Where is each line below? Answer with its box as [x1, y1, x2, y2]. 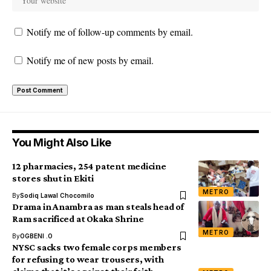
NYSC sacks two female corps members [12, 242, 181, 253]
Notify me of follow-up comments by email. [27, 25, 193, 39]
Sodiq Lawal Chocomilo [20, 192, 94, 200]
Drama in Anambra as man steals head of [12, 201, 184, 212]
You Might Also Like [12, 136, 111, 149]
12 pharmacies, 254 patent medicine [12, 161, 166, 172]
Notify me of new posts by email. [27, 54, 154, 67]
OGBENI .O [20, 232, 53, 240]
